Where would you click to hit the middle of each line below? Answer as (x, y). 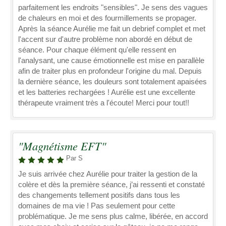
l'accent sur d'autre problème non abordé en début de (105, 39)
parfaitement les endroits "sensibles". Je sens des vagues (113, 7)
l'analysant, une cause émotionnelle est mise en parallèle (111, 60)
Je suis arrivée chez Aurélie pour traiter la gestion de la (108, 174)
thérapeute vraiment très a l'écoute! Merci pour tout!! (104, 103)
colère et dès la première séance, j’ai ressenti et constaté (111, 184)
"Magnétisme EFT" (62, 146)
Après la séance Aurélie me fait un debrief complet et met (112, 29)
